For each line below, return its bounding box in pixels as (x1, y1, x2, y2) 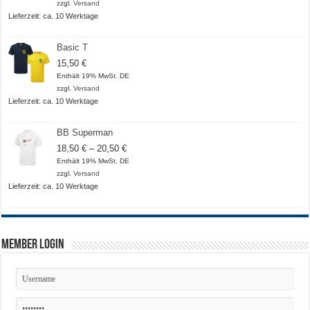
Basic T (57, 42, 89, 53)
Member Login (1, 237, 65, 252)
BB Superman (57, 127, 113, 138)
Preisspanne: (126, 142, 179, 153)
